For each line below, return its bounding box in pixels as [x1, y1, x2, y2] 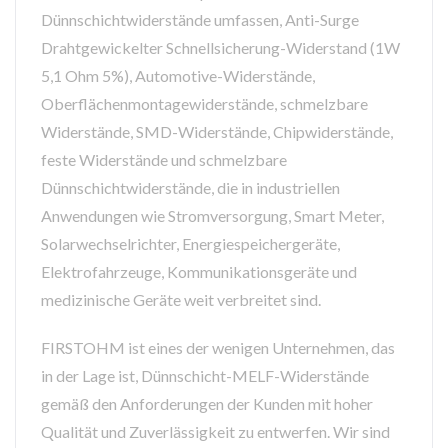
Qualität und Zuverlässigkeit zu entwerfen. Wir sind [41, 422, 390, 442]
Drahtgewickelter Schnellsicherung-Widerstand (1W [41, 38, 400, 58]
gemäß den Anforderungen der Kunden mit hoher [41, 394, 373, 414]
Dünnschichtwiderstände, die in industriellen [41, 178, 340, 198]
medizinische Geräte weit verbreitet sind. [41, 290, 321, 310]
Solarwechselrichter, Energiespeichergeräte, [41, 234, 340, 254]
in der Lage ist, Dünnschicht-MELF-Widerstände [41, 366, 369, 386]
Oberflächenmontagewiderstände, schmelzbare [41, 94, 368, 114]
